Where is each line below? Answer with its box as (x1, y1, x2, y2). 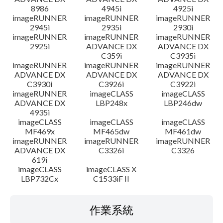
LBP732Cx (21, 174, 59, 183)
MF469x (24, 126, 55, 136)
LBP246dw (164, 98, 203, 108)
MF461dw (165, 126, 202, 136)
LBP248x (95, 98, 127, 108)
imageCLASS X (86, 164, 137, 174)
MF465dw (93, 126, 130, 136)
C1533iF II (93, 174, 130, 183)
